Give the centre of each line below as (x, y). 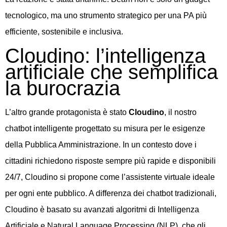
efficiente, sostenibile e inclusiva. (64, 32)
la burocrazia (63, 88)
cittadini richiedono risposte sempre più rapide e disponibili (110, 161)
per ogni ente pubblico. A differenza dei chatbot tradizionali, (111, 193)
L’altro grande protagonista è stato (67, 112)
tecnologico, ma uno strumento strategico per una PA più (106, 16)
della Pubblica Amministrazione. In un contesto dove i (101, 144)
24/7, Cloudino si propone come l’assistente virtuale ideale (110, 177)
